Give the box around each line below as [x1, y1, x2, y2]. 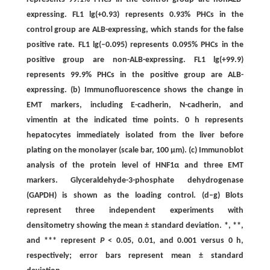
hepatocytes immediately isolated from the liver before [26, 131, 244, 140]
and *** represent [26, 236, 100, 245]
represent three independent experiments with [26, 206, 244, 215]
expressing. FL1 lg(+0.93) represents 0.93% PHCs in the [26, 10, 244, 19]
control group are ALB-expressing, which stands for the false [26, 25, 244, 34]
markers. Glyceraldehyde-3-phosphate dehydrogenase [26, 176, 244, 185]
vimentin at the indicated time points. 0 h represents [26, 116, 244, 125]
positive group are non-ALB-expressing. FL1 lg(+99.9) [26, 55, 244, 64]
